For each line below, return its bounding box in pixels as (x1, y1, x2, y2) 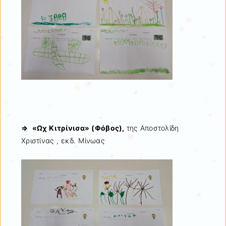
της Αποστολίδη (126, 123, 179, 132)
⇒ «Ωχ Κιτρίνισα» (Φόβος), (21, 123, 127, 132)
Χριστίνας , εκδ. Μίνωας (21, 136, 104, 145)
